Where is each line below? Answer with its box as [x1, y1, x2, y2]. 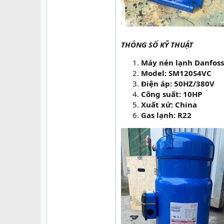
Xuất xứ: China [141, 99, 197, 109]
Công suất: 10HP [141, 89, 202, 99]
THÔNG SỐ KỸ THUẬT [121, 39, 193, 49]
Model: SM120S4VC [141, 68, 211, 78]
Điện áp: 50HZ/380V [141, 78, 214, 88]
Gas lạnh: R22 [141, 110, 191, 120]
